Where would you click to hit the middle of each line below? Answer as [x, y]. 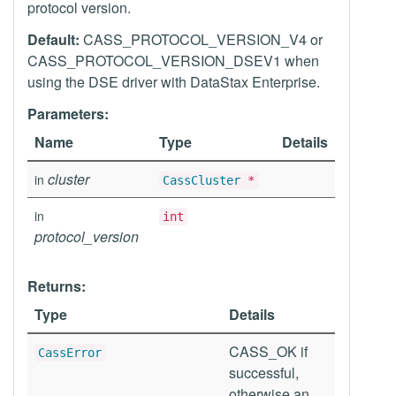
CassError [70, 353]
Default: [53, 39]
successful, [264, 373]
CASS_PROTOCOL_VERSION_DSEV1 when [173, 61]
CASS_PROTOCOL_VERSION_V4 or [201, 39]
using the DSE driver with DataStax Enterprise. [174, 82]
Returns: [57, 286]
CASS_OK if [268, 351]
